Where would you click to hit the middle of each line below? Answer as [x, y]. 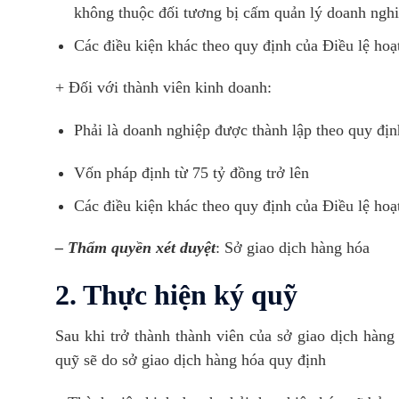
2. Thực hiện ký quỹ [176, 295]
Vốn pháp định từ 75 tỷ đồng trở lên [191, 172]
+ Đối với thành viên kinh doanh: [163, 88]
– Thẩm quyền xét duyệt [135, 248]
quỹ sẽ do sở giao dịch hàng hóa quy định [191, 360]
